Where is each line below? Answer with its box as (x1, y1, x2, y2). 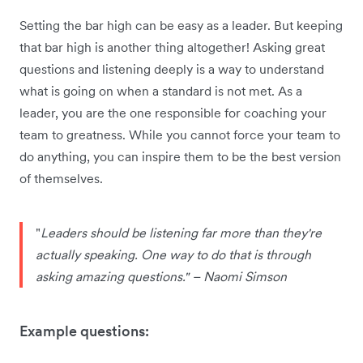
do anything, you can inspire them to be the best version (19, 148, 341, 165)
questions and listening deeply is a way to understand (19, 61, 324, 78)
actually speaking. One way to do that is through (36, 246, 311, 263)
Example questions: (19, 322, 149, 341)
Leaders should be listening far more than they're (41, 224, 322, 241)
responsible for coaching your (155, 105, 327, 122)
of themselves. (19, 170, 103, 187)
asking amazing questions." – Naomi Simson (36, 268, 287, 285)
